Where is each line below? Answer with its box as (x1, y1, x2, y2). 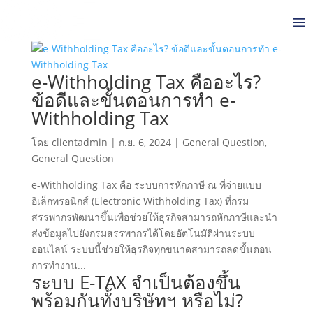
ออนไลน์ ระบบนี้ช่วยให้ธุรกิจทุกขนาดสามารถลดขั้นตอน (31, 242, 272, 256)
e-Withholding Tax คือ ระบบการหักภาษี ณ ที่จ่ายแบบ (31, 178, 261, 191)
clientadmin (51, 136, 108, 149)
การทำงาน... (31, 259, 86, 272)
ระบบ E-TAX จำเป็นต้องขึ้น (31, 270, 240, 295)
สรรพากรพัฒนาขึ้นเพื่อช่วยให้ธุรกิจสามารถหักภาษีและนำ (31, 210, 277, 224)
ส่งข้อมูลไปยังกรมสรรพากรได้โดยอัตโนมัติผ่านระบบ (31, 226, 255, 240)
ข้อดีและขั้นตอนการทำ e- (31, 87, 235, 112)
